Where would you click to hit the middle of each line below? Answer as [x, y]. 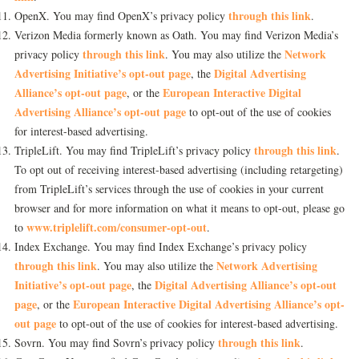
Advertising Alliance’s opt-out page [100, 112]
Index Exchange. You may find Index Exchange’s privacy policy [161, 246]
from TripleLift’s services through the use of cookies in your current [169, 189]
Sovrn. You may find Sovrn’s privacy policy [116, 343]
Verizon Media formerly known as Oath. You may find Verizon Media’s [176, 35]
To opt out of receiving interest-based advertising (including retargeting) [179, 169]
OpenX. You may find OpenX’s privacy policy [121, 16]
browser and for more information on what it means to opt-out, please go [179, 208]
